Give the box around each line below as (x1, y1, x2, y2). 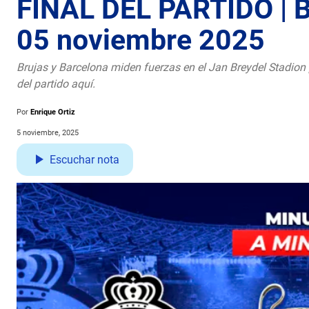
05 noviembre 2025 (17, 23, 265, 57)
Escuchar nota (50, 152, 119, 166)
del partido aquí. (17, 77, 95, 90)
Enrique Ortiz (30, 107, 75, 117)
